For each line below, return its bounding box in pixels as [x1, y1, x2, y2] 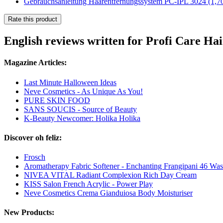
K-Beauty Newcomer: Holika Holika [24, 113, 140, 122]
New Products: [4, 208, 54, 217]
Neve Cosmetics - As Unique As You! [24, 87, 143, 96]
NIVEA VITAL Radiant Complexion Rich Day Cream [24, 171, 197, 180]
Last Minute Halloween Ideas [24, 78, 116, 87]
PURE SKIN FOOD [24, 96, 90, 105]
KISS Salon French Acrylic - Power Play [24, 180, 153, 189]
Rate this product [8, 15, 57, 23]
